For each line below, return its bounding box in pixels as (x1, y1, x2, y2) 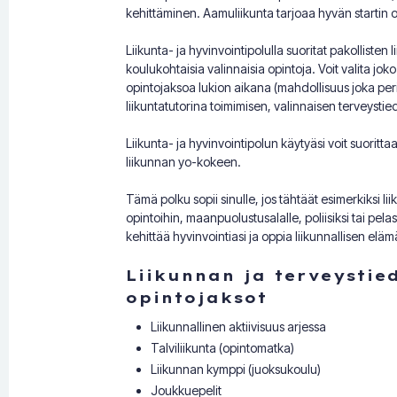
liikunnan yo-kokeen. (126, 154, 241, 170)
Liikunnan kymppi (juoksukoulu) (151, 362, 321, 378)
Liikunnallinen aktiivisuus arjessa (151, 319, 326, 335)
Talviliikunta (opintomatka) (151, 340, 294, 356)
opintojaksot (126, 288, 268, 307)
